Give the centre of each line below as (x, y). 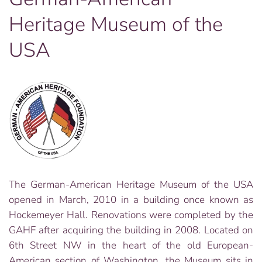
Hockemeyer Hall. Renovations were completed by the (131, 215)
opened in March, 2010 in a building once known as (131, 200)
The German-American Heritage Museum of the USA (131, 185)
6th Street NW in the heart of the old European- (131, 245)
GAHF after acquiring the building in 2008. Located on (131, 230)
